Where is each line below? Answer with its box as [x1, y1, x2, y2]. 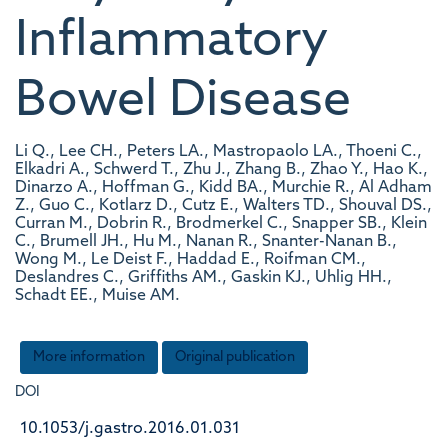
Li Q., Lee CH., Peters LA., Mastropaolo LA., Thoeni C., [15, 144, 422, 160]
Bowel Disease [15, 77, 351, 128]
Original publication [175, 349, 295, 365]
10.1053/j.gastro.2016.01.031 [20, 420, 240, 437]
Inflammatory [15, 17, 329, 68]
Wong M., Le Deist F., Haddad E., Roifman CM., [15, 252, 366, 268]
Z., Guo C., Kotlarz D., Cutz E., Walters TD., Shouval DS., [15, 198, 432, 214]
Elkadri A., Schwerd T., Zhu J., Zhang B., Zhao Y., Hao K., [15, 162, 428, 178]
